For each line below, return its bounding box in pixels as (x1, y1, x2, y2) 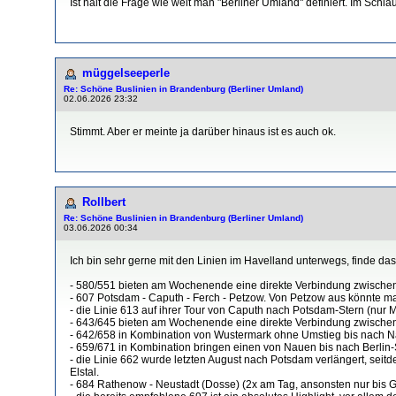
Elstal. (70, 365, 99, 378)
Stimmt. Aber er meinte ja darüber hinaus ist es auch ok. (70, 125, 336, 138)
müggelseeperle (82, 65, 170, 80)
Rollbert (82, 194, 126, 209)
